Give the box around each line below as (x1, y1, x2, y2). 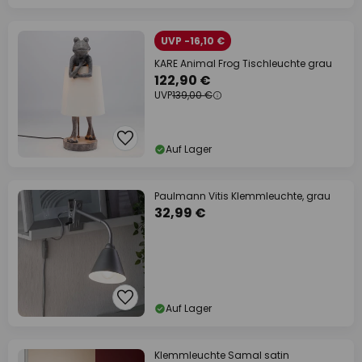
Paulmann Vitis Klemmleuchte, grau (154, 189, 330, 203)
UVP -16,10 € (161, 34, 225, 48)
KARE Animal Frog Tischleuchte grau (154, 57, 332, 70)
